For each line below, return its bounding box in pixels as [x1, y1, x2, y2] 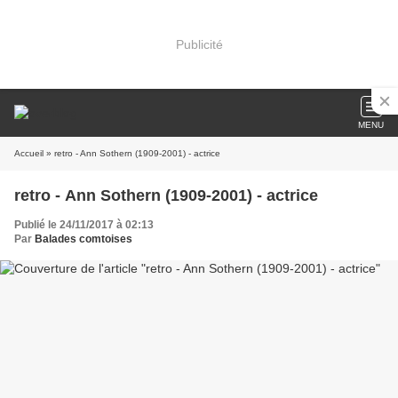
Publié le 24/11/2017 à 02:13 [14, 219, 154, 231]
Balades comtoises [35, 233, 132, 245]
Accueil [14, 148, 44, 158]
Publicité [175, 36, 223, 52]
